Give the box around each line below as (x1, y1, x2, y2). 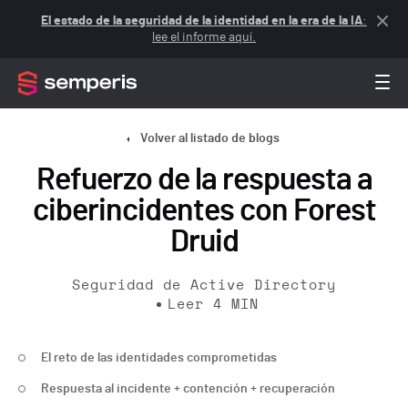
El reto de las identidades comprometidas (41, 352, 277, 364)
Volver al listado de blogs (139, 132, 280, 145)
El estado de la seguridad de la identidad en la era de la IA (41, 15, 362, 27)
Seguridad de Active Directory (72, 279, 336, 292)
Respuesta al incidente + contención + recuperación (41, 382, 335, 395)
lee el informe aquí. (152, 31, 256, 44)
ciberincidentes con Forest (32, 196, 376, 227)
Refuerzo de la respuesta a (36, 165, 372, 196)
